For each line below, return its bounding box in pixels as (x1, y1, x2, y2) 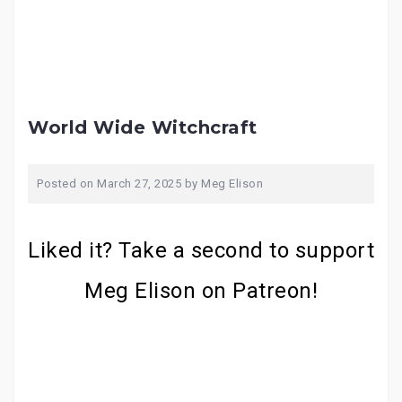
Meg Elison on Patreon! (84, 278, 318, 304)
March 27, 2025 (97, 177, 181, 191)
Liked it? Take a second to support (28, 238, 374, 264)
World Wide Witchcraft (28, 117, 258, 139)
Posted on (37, 177, 97, 191)
